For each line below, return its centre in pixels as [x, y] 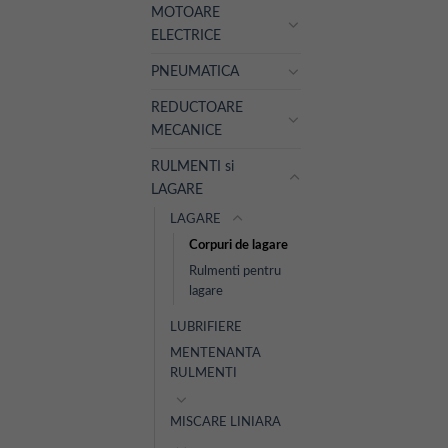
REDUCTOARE [197, 107]
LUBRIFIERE [206, 327]
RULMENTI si [192, 166]
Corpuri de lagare [238, 245]
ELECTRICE [186, 35]
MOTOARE [185, 12]
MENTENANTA [215, 353]
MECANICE [186, 130]
